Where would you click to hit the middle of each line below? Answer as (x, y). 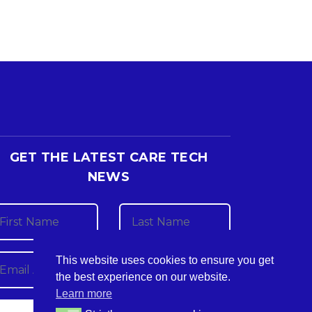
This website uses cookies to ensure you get (165, 260)
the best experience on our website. (143, 276)
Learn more (84, 293)
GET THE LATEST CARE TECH (109, 158)
